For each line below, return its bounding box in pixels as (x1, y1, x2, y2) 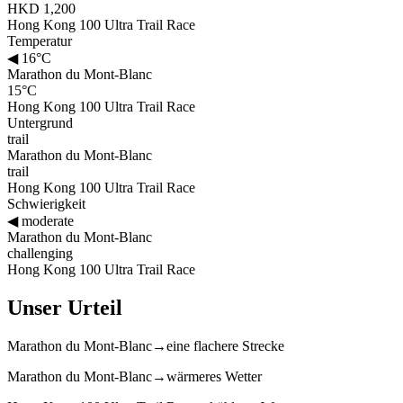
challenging (7, 245, 73, 261)
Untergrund (7, 114, 73, 130)
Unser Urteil (7, 295, 122, 319)
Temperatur (7, 32, 72, 49)
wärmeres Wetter (166, 368, 262, 384)
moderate (18, 212, 74, 228)
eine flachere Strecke (166, 337, 284, 354)
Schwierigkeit (7, 195, 85, 211)
